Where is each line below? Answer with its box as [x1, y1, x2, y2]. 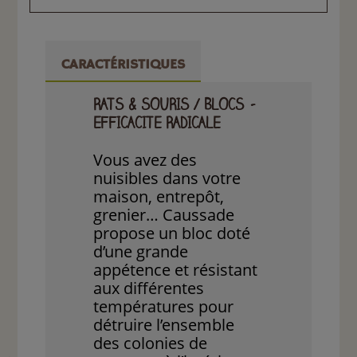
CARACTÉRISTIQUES [61, 56, 186, 74]
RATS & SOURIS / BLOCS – [93, 99, 257, 116]
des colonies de [93, 332, 208, 355]
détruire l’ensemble [93, 314, 235, 336]
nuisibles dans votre [93, 167, 241, 190]
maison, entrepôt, [93, 186, 225, 208]
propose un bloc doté [93, 222, 251, 245]
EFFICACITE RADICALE [93, 117, 221, 134]
